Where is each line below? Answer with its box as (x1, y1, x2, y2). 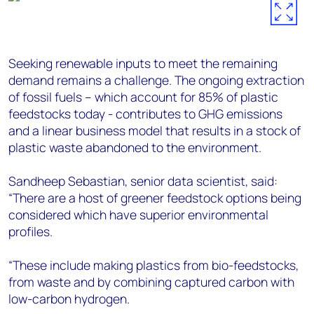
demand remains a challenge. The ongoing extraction (8, 71, 304, 88)
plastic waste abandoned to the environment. (8, 139, 261, 156)
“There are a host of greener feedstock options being (8, 189, 301, 206)
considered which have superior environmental (8, 206, 268, 223)
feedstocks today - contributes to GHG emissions (8, 105, 282, 122)
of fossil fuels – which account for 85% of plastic (8, 88, 278, 105)
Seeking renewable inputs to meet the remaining (8, 55, 278, 71)
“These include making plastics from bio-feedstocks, (8, 257, 299, 273)
